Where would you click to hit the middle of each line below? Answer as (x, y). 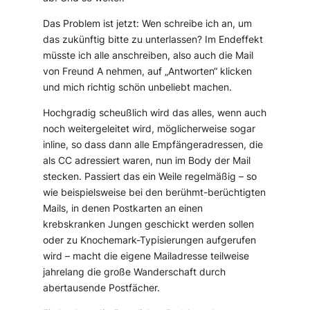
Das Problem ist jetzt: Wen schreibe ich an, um (148, 24)
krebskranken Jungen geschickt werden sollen (149, 225)
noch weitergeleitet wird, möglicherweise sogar (149, 129)
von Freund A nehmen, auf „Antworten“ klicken (148, 72)
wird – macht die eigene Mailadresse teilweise (146, 256)
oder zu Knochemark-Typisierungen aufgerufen (150, 240)
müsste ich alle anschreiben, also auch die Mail (148, 56)
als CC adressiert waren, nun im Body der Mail (147, 161)
